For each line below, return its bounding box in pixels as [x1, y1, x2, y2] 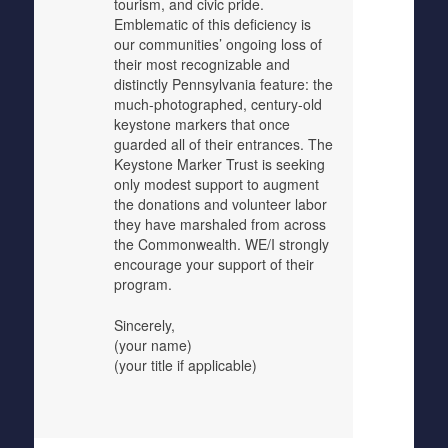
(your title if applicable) [113, 355, 257, 375]
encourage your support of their [113, 254, 314, 274]
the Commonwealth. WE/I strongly [113, 234, 329, 254]
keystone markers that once [113, 114, 290, 134]
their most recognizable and [113, 54, 290, 74]
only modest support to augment [113, 174, 319, 194]
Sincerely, [113, 315, 175, 335]
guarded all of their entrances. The [113, 134, 333, 154]
